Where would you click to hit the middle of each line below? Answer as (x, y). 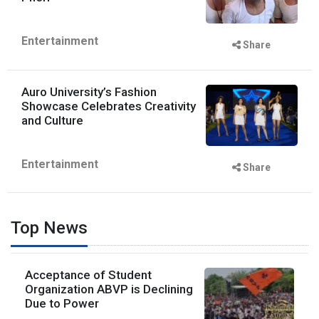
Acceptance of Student (88, 274)
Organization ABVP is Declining (109, 289)
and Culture (52, 120)
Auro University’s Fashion (89, 91)
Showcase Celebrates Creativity (109, 106)
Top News (49, 228)
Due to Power (62, 303)
